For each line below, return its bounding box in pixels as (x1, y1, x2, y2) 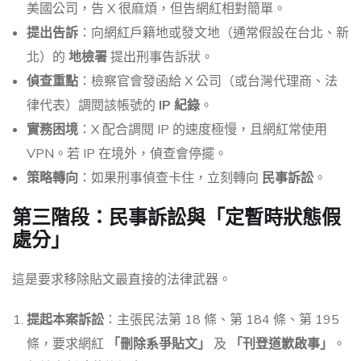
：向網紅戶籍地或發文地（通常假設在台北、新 (78, 24, 349, 43)
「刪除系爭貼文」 (107, 335, 210, 354)
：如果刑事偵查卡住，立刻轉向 (78, 169, 262, 188)
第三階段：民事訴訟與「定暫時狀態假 (12, 205, 341, 230)
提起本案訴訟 (27, 311, 104, 330)
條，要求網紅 (27, 335, 107, 354)
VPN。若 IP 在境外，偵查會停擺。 (27, 145, 227, 164)
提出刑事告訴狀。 (107, 48, 214, 67)
